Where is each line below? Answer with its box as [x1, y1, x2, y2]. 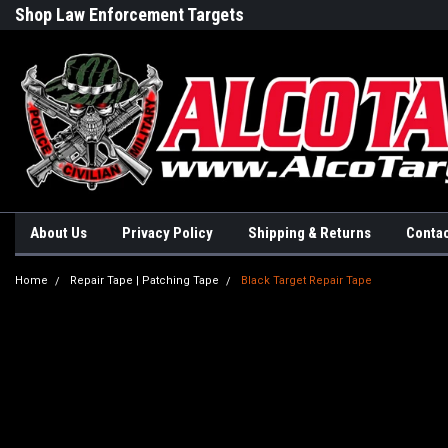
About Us [30, 224, 87, 242]
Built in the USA [245, 4, 361, 25]
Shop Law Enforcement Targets [15, 4, 244, 25]
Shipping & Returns [248, 224, 371, 242]
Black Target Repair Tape [241, 274, 372, 287]
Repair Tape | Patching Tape [70, 274, 219, 287]
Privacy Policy [122, 224, 213, 242]
